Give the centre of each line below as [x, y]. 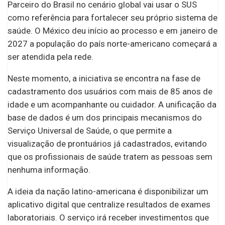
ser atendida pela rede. [50, 57]
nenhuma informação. [49, 170]
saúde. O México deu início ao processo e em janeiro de [113, 30]
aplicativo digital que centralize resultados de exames [109, 204]
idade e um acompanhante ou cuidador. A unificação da [112, 104]
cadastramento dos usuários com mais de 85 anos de [110, 91]
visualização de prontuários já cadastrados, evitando [107, 143]
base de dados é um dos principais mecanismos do [105, 117]
